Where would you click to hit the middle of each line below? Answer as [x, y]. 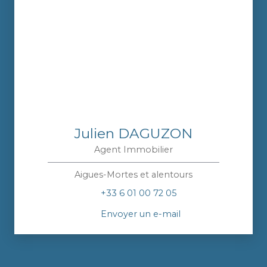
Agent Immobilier [133, 150]
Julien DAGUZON [133, 134]
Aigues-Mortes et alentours [133, 175]
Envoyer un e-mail [141, 214]
